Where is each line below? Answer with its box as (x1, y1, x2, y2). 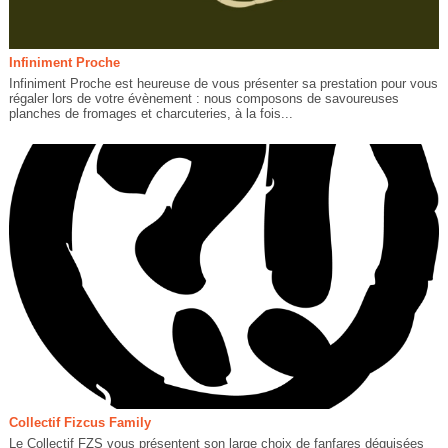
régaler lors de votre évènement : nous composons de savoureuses (8, 91, 399, 107)
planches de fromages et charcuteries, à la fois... (8, 106, 293, 122)
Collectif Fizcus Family (8, 415, 151, 431)
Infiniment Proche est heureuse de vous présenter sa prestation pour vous (8, 76, 438, 92)
